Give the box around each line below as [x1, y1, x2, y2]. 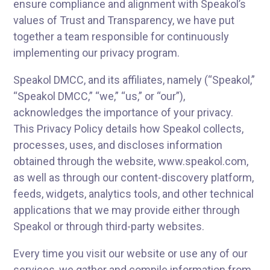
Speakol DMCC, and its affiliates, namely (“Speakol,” [13, 74, 256, 86]
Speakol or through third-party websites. [13, 220, 205, 233]
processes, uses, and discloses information [13, 139, 223, 151]
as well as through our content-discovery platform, [13, 171, 254, 184]
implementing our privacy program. [13, 46, 180, 59]
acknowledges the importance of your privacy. [13, 106, 234, 119]
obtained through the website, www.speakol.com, [13, 155, 249, 168]
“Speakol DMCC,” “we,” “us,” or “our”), [13, 90, 186, 102]
